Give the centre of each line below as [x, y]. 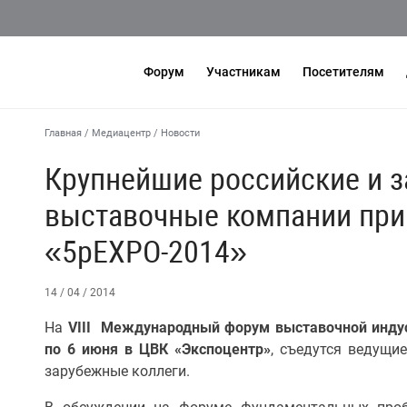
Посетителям [343, 72]
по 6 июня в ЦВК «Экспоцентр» [158, 349]
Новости [180, 133]
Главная [63, 133]
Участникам [243, 72]
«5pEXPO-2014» [146, 252]
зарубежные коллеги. [121, 371]
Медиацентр [121, 133]
